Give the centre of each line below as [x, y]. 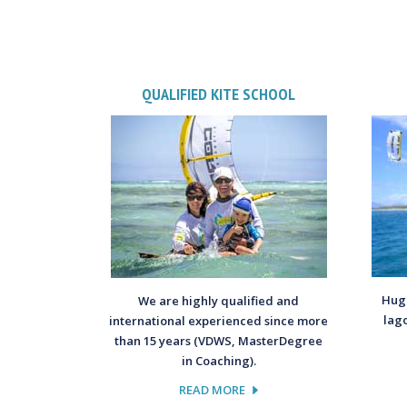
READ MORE [213, 389]
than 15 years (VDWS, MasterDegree [219, 340]
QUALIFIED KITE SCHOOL [219, 94]
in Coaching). [218, 360]
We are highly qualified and [219, 300]
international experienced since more [219, 320]
